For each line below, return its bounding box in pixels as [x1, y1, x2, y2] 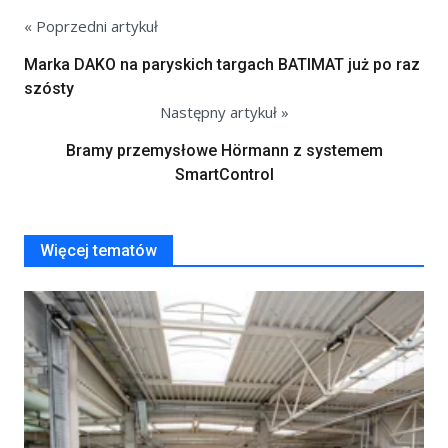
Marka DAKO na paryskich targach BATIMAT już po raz [24, 54, 420, 74]
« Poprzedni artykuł [24, 15, 158, 36]
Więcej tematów [40, 240, 157, 260]
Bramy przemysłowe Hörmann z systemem [65, 140, 383, 160]
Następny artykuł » [159, 101, 289, 122]
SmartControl [174, 164, 274, 184]
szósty [24, 78, 74, 98]
